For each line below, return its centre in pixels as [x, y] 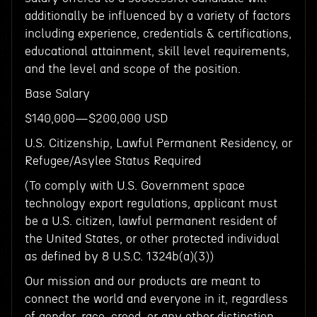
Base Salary [57, 94]
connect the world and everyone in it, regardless [156, 299]
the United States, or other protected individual [152, 239]
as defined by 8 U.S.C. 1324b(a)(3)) [119, 257]
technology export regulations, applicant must [151, 203]
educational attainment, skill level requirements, [157, 51]
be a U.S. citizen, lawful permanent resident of [151, 221]
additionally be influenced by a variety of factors [157, 16]
